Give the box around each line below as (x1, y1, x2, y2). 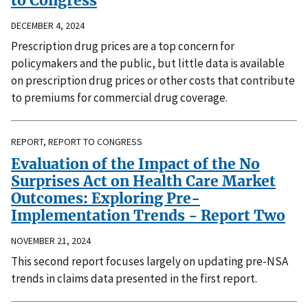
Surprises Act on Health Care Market (11, 172, 276, 191)
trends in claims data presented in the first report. (11, 270, 257, 286)
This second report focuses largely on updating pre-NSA (11, 253, 288, 269)
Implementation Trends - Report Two (11, 206, 285, 225)
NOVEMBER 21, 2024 (11, 234, 91, 247)
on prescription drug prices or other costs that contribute (11, 73, 295, 89)
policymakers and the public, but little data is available (11, 56, 285, 71)
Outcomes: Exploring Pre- (11, 189, 200, 208)
